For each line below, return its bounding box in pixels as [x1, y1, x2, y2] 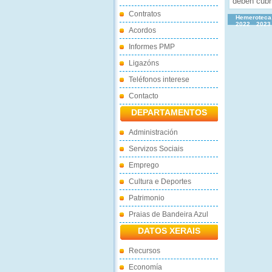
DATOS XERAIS [137, 226, 200, 236]
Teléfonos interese [129, 75, 189, 84]
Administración [129, 128, 178, 137]
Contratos [129, 10, 161, 18]
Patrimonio [129, 194, 165, 202]
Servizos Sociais [129, 144, 183, 153]
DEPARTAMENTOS [131, 107, 207, 117]
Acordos [129, 26, 156, 35]
